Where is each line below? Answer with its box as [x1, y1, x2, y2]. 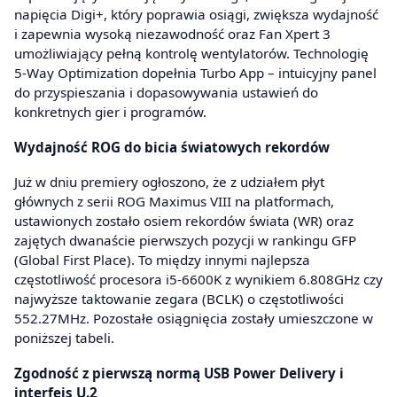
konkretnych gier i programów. [14, 103, 206, 121]
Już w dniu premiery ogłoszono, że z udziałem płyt [14, 173, 324, 191]
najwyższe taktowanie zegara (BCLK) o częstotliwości [14, 290, 344, 308]
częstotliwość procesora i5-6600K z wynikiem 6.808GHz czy [14, 270, 383, 289]
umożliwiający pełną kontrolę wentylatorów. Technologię [14, 44, 369, 63]
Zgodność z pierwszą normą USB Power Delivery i [14, 363, 344, 382]
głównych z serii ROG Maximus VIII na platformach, [14, 192, 334, 211]
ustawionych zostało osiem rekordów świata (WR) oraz [14, 212, 354, 230]
